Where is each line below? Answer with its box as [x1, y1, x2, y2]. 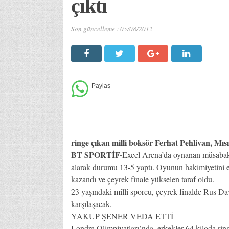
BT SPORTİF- [71, 148, 122, 161]
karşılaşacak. [71, 198, 112, 209]
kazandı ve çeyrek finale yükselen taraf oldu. [71, 173, 214, 185]
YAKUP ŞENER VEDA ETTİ [71, 210, 173, 221]
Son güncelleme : [71, 24, 120, 33]
